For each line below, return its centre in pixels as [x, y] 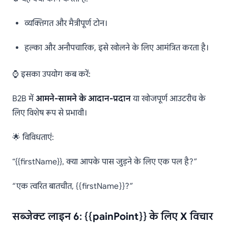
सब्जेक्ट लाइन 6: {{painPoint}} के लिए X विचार [113, 217]
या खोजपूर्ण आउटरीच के [168, 99]
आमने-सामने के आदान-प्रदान [83, 99]
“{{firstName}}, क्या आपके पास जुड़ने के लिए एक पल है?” [105, 162]
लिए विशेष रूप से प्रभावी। [49, 113]
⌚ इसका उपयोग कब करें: [51, 75]
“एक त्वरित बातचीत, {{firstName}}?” [73, 187]
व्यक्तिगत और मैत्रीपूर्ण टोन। [66, 24]
